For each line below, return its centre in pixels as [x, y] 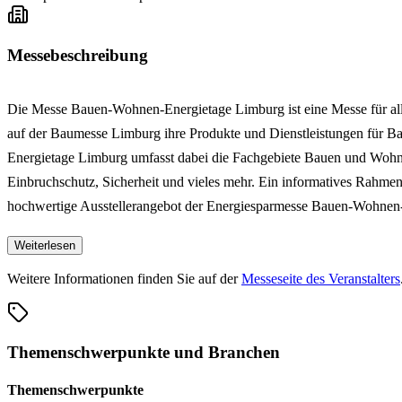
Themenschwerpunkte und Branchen [144, 353]
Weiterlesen [45, 245]
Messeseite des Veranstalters [321, 278]
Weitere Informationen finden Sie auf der [124, 278]
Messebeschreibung [78, 55]
